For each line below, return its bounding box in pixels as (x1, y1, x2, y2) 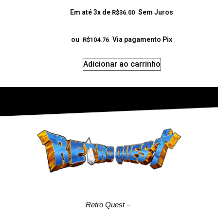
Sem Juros (138, 8, 174, 16)
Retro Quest (85, 200, 125, 209)
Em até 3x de (70, 8, 112, 16)
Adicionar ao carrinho (83, 59, 161, 69)
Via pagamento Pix (112, 35, 173, 43)
